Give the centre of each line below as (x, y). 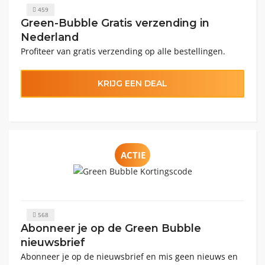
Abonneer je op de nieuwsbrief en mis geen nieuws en (129, 256)
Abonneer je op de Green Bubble (111, 228)
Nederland (50, 37)
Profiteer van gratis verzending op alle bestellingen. (123, 51)
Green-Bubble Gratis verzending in (115, 22)
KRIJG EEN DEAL (132, 83)
